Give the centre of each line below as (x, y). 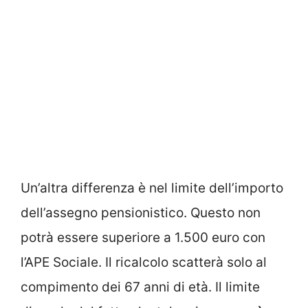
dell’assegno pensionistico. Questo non (141, 212)
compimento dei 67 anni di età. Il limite (140, 287)
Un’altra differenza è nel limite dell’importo (152, 188)
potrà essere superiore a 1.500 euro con (143, 237)
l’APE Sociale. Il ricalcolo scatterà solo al (144, 262)
